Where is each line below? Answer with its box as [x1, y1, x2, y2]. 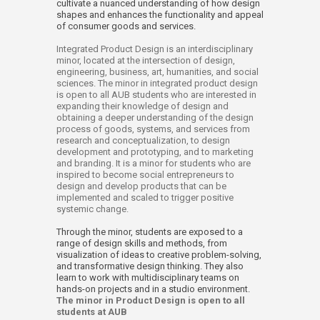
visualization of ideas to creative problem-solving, [56, 249, 261, 260]
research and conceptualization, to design [56, 135, 230, 146]
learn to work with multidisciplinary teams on [56, 272, 239, 283]
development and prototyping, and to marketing [56, 146, 254, 157]
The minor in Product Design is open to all [56, 295, 245, 306]
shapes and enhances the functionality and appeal [56, 9, 264, 20]
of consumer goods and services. [56, 21, 196, 31]
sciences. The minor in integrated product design [56, 78, 258, 89]
